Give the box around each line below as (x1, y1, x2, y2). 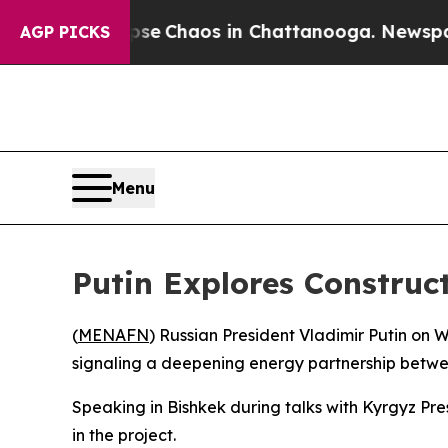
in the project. (72, 425, 176, 446)
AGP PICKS (20, 22, 110, 42)
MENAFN (78, 325, 149, 346)
